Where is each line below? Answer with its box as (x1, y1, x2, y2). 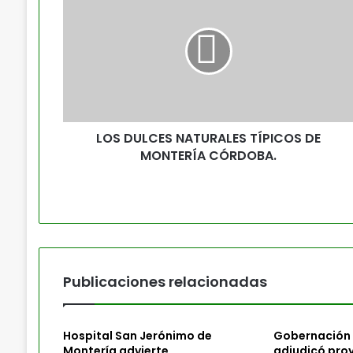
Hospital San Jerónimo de (62, 328, 212, 344)
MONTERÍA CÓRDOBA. (140, 147, 277, 165)
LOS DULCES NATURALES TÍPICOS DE (96, 129, 321, 147)
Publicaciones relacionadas (62, 272, 267, 292)
